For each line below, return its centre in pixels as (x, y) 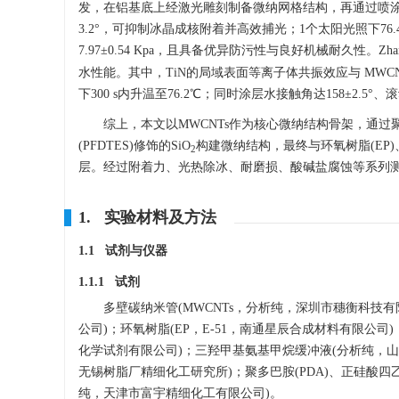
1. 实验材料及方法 (147, 217)
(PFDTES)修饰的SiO (134, 146)
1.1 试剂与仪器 (123, 251)
